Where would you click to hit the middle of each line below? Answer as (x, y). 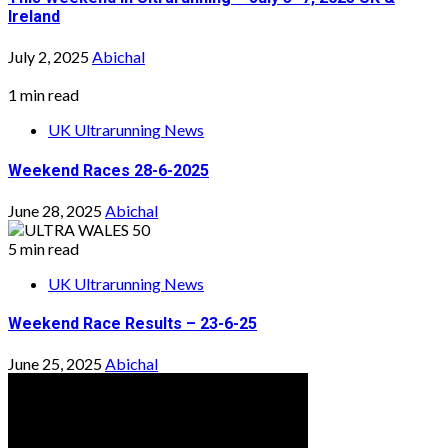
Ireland (34, 17)
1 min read (43, 95)
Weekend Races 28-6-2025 (108, 170)
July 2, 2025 (50, 57)
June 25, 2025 (56, 364)
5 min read (43, 248)
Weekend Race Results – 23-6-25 (132, 324)
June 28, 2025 (56, 210)
